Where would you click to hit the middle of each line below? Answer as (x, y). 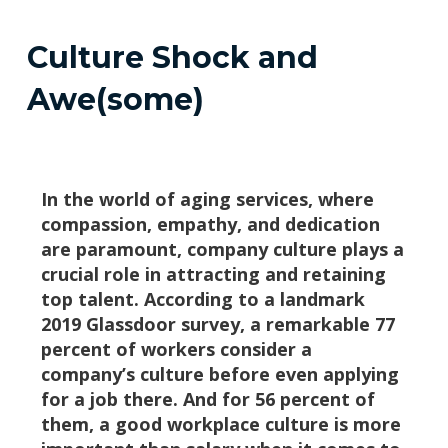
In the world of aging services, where (207, 198)
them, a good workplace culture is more (220, 423)
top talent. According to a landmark (202, 298)
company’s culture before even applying (219, 373)
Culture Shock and (172, 57)
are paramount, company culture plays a (222, 248)
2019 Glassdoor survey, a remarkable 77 (217, 323)
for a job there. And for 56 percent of (207, 398)
